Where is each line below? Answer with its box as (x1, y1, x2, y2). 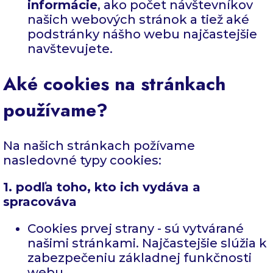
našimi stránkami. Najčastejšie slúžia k (27, 236, 267, 251)
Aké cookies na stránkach (3, 71, 225, 97)
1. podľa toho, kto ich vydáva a (3, 180, 200, 195)
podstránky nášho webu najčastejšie (27, 26, 257, 41)
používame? (3, 97, 108, 124)
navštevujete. (27, 41, 113, 56)
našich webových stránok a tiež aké (27, 12, 249, 27)
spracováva (3, 194, 77, 210)
